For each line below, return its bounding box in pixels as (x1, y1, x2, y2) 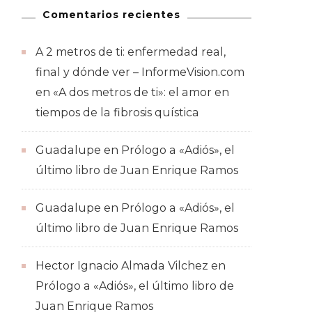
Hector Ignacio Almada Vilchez (36, 259, 208, 273)
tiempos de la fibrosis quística (36, 106, 199, 120)
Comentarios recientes (42, 8, 180, 22)
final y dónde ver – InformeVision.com (36, 65, 244, 79)
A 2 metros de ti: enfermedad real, (36, 45, 226, 59)
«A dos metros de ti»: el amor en (53, 86, 229, 100)
